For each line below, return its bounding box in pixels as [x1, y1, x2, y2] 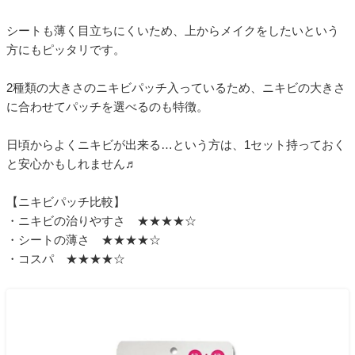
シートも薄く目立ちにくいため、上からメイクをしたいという [6, 24, 339, 38]
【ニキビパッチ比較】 [6, 195, 125, 209]
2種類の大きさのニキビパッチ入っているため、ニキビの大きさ [6, 81, 345, 95]
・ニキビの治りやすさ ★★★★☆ [6, 214, 197, 228]
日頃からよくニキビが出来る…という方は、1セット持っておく [6, 138, 345, 152]
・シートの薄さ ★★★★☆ [6, 233, 161, 247]
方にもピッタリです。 [6, 43, 125, 57]
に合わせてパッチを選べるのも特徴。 [6, 100, 208, 114]
